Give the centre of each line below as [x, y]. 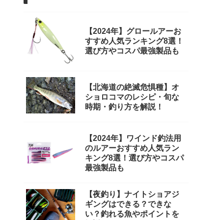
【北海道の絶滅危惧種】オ [132, 87]
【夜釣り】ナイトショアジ [132, 194]
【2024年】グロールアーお [133, 31]
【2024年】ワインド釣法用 [133, 138]
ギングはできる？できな [128, 204]
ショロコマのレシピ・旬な [132, 97]
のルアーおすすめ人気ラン [132, 148]
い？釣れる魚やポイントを [132, 214]
